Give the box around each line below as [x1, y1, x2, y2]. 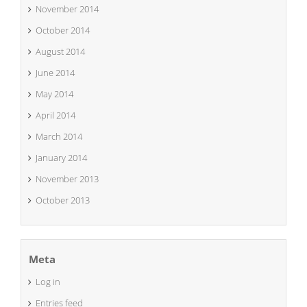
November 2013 [36, 173, 99, 185]
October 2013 [36, 194, 90, 206]
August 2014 [36, 45, 85, 58]
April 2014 [36, 109, 75, 121]
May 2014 [36, 88, 73, 100]
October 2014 [36, 24, 90, 36]
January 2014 [36, 151, 87, 164]
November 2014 [36, 3, 99, 15]
